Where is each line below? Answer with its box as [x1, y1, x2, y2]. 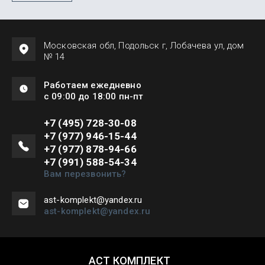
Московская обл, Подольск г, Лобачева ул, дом [44, 40, 244, 51]
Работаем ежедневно [44, 79, 141, 91]
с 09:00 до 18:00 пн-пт [44, 91, 144, 102]
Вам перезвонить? [44, 169, 127, 180]
